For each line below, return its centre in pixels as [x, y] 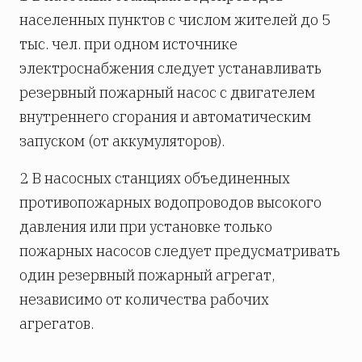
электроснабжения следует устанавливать [170, 69]
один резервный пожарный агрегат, [147, 276]
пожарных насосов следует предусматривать [180, 251]
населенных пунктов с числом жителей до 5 [175, 20]
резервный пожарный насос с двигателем [167, 93]
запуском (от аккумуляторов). [122, 141]
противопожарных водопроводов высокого [170, 203]
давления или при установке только [146, 227]
